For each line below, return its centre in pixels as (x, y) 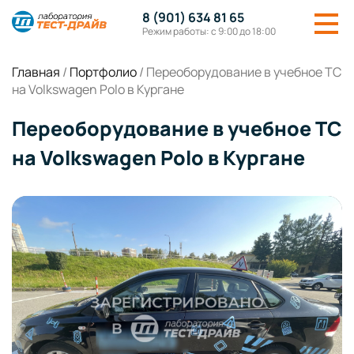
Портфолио (103, 72)
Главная (36, 72)
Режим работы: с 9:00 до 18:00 (209, 31)
